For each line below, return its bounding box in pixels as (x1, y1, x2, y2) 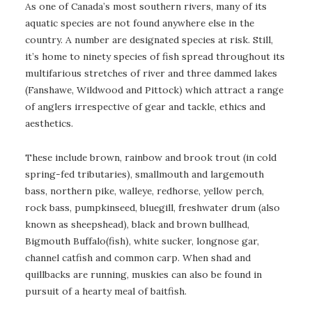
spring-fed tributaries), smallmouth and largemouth (25, 167, 264, 180)
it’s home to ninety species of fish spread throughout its (25, 49, 285, 63)
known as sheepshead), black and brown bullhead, (25, 217, 249, 231)
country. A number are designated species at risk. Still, (25, 33, 273, 46)
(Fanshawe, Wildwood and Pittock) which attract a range (25, 83, 283, 96)
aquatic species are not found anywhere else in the (25, 16, 254, 29)
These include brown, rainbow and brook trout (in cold (25, 150, 276, 164)
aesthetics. (25, 116, 73, 130)
